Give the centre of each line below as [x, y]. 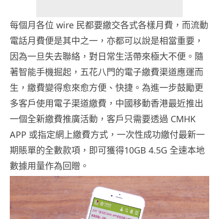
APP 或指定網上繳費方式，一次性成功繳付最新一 [107, 135]
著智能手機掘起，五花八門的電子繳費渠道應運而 [107, 72]
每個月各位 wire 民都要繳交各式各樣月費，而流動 [109, 25]
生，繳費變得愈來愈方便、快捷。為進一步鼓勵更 [107, 88]
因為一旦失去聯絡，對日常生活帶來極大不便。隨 [107, 56]
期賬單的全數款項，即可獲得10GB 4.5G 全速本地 [107, 150]
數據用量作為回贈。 [49, 166]
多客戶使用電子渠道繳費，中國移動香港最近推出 [107, 103]
